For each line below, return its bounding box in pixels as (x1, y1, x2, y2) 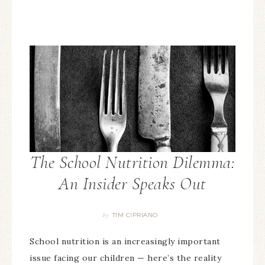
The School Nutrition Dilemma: (30, 151, 235, 173)
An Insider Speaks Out (59, 172, 206, 195)
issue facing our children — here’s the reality (30, 252, 221, 263)
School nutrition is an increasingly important (30, 235, 221, 247)
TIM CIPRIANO (112, 211, 158, 219)
